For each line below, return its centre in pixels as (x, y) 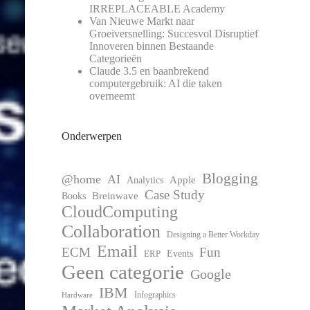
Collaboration (111, 231)
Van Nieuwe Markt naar (142, 21)
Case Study (175, 194)
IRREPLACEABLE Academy (157, 8)
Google (211, 274)
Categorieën (116, 58)
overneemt (112, 95)
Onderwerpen (92, 136)
